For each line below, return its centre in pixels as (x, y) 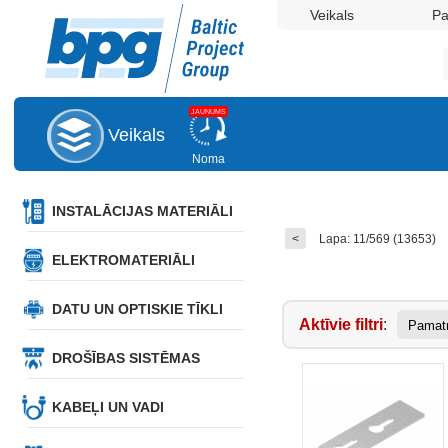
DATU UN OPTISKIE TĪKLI (137, 309)
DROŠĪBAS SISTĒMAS (125, 358)
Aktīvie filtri (340, 324)
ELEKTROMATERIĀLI (123, 260)
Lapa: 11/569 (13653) (377, 239)
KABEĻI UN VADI (107, 407)
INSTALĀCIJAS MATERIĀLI (142, 211)
